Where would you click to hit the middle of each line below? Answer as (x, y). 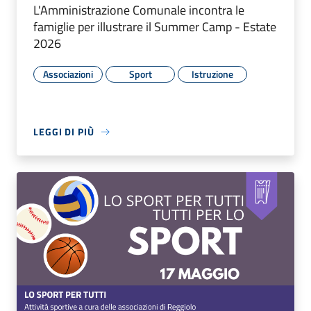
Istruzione (212, 74)
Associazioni (68, 74)
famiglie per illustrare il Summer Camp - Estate (155, 27)
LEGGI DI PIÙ (64, 132)
